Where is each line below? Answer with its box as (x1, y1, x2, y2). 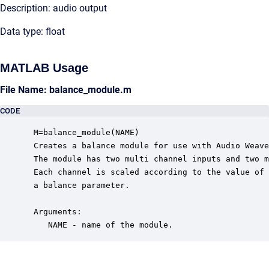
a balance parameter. (29, 181, 130, 190)
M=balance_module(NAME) (29, 128, 139, 137)
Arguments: (29, 207, 82, 216)
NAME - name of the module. (29, 220, 173, 229)
